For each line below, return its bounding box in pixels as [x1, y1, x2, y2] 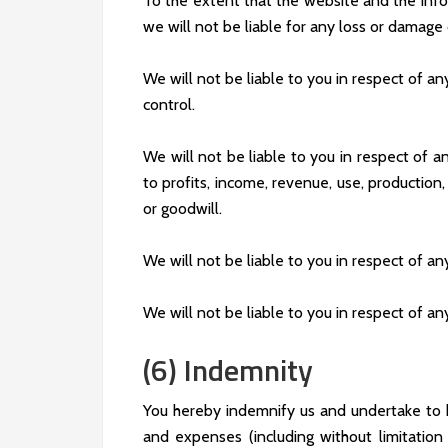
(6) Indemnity [143, 347, 313, 393]
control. [143, 95, 195, 114]
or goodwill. [143, 199, 222, 218]
